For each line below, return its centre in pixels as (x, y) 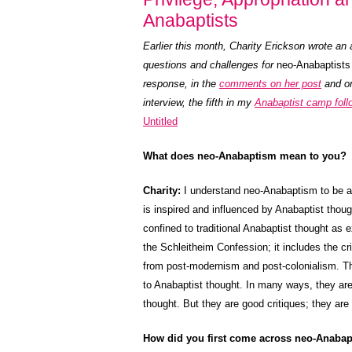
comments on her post (270, 84)
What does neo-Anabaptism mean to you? (245, 156)
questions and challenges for (210, 65)
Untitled (160, 121)
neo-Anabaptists (313, 65)
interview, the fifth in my (199, 103)
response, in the (181, 84)
